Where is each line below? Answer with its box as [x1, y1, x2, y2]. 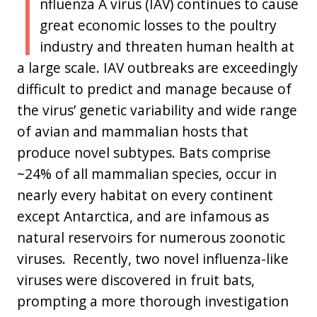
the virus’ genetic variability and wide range [17, 100, 297, 120]
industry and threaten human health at [39, 36, 294, 56]
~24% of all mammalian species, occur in [17, 163, 277, 183]
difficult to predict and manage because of [17, 79, 292, 98]
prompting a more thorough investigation [17, 291, 289, 311]
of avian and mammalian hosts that [17, 121, 248, 141]
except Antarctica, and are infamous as [17, 206, 269, 226]
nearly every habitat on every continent [17, 185, 273, 204]
